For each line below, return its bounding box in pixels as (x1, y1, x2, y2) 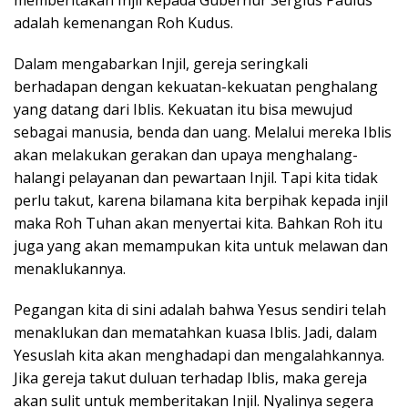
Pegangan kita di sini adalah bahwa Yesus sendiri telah (14, 299, 386, 320)
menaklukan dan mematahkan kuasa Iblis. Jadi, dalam (14, 321, 377, 342)
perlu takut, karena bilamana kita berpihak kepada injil (14, 189, 388, 210)
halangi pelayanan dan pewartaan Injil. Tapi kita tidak (14, 167, 378, 188)
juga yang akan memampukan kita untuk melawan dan (14, 235, 388, 256)
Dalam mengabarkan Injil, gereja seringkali (14, 53, 308, 74)
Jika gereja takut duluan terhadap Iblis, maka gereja (14, 367, 367, 388)
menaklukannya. (14, 258, 126, 279)
